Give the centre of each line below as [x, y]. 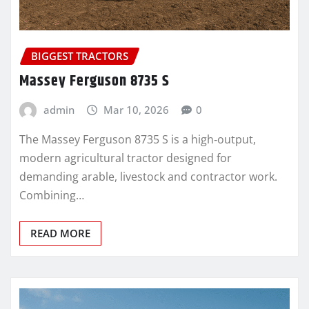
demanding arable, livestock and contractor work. [148, 177]
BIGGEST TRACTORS [80, 56]
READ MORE [60, 233]
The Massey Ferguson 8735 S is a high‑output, [138, 140]
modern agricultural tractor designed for [126, 158]
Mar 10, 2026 [137, 109]
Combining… [52, 196]
